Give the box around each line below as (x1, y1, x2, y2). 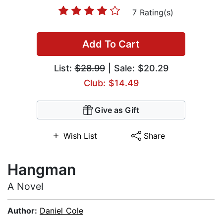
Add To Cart (82, 38, 140, 51)
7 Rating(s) (132, 7, 173, 18)
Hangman (7, 161, 76, 179)
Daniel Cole (40, 206, 83, 216)
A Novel (7, 180, 44, 193)
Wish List (63, 131, 97, 141)
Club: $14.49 (83, 78, 139, 89)
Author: (7, 206, 40, 216)
